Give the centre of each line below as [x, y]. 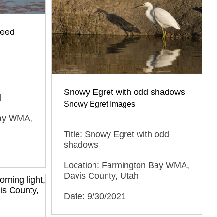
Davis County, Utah [101, 176]
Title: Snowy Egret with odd [116, 134]
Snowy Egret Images [100, 104]
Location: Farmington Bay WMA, [127, 165]
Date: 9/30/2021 [95, 196]
